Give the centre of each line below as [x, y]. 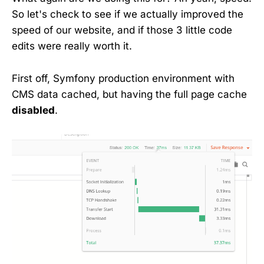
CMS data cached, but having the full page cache [129, 94]
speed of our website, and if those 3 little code [122, 30]
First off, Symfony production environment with [123, 78]
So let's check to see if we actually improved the [128, 14]
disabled [33, 110]
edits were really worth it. [72, 46]
